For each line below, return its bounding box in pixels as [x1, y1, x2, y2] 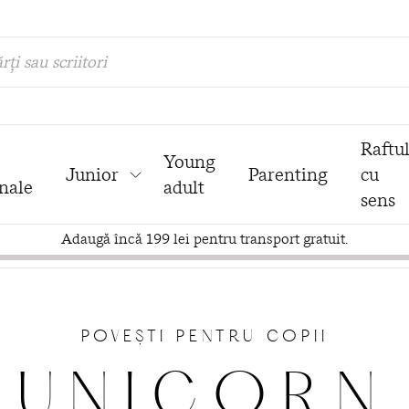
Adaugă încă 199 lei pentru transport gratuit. [61, 227, 348, 249]
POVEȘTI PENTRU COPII [80, 326, 329, 350]
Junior [66, 161, 119, 187]
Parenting [248, 161, 328, 187]
